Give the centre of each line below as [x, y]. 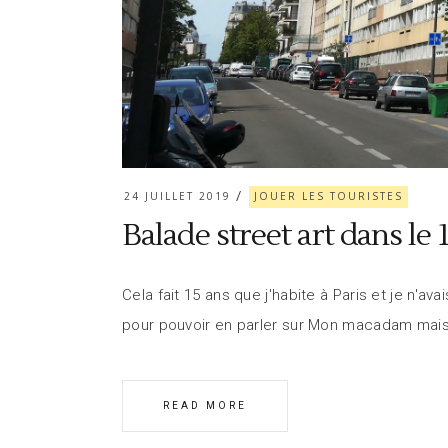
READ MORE [205, 405]
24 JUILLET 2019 [177, 195]
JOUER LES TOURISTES [329, 195]
